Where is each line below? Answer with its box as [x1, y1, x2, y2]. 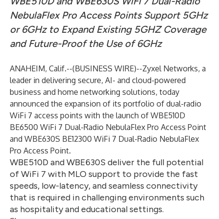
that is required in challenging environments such [10, 192, 204, 203]
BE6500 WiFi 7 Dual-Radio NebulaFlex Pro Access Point [10, 122, 206, 132]
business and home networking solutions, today [10, 87, 179, 97]
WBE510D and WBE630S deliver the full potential [10, 157, 203, 168]
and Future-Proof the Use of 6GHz [10, 38, 162, 49]
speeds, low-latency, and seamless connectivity [10, 180, 197, 191]
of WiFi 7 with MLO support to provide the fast [10, 169, 198, 179]
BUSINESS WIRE [75, 64, 134, 73]
